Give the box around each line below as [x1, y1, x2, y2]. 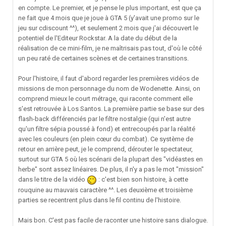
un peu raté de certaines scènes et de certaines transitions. [18, 54, 189, 62]
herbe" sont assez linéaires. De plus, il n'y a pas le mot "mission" [18, 165, 204, 173]
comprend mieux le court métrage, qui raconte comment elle [18, 95, 193, 102]
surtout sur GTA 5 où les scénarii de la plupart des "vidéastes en [18, 155, 203, 163]
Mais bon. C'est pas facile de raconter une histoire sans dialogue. [18, 216, 208, 224]
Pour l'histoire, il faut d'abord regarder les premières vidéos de [18, 75, 199, 82]
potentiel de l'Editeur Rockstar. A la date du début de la [18, 34, 177, 42]
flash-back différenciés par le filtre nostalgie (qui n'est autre [18, 115, 191, 123]
